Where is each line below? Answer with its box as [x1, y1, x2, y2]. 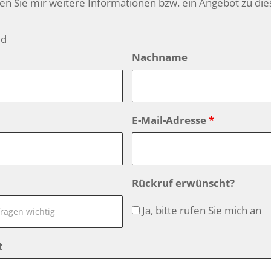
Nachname [132, 50, 188, 64]
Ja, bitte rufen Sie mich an [140, 203, 262, 217]
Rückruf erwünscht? [132, 176, 235, 190]
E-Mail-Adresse [132, 113, 209, 127]
